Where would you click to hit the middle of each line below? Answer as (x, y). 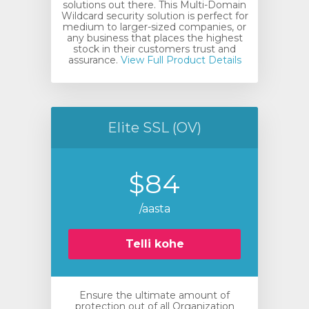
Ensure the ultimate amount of (154, 295)
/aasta (154, 209)
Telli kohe (154, 244)
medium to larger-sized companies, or (154, 27)
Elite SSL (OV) (154, 128)
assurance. (93, 60)
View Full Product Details (179, 60)
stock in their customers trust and (154, 49)
